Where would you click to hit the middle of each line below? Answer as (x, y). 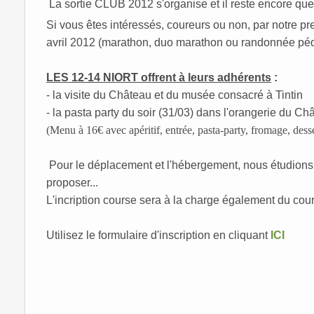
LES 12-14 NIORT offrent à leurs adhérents (159, 78)
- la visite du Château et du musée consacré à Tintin (175, 95)
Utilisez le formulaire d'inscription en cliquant (158, 235)
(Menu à (65, 130)
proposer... (72, 183)
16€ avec (106, 130)
